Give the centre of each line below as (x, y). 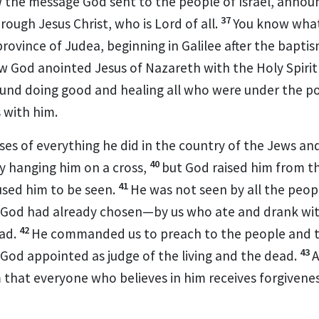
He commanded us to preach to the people (158, 233)
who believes (128, 277)
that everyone (45, 277)
